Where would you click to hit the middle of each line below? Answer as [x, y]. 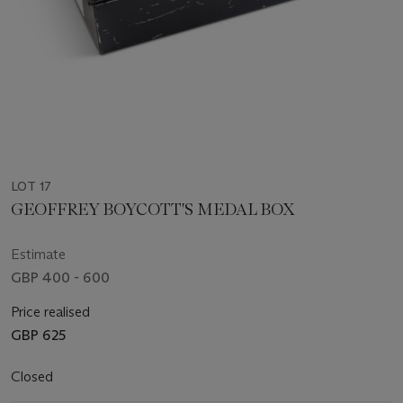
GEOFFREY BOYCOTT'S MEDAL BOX [152, 210]
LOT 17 [31, 187]
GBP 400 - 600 [60, 278]
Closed [34, 377]
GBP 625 [38, 336]
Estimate [38, 255]
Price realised [50, 312]
